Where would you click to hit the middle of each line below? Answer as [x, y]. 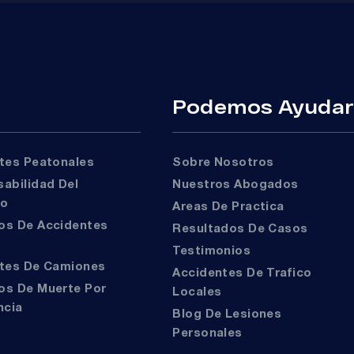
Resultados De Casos [245, 229]
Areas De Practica [232, 207]
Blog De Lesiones [177, 314]
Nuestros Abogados [240, 185]
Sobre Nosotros [228, 162]
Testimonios [215, 251]
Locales [197, 292]
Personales [207, 333]
